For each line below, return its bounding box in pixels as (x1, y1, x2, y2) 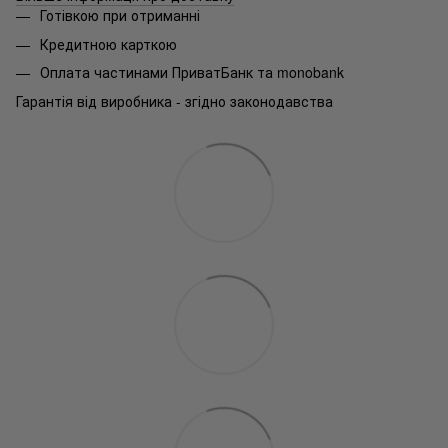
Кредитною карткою (40, 33, 177, 54)
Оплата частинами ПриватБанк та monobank (40, 62, 344, 83)
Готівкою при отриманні (40, 5, 200, 26)
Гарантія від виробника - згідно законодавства (16, 90, 333, 111)
